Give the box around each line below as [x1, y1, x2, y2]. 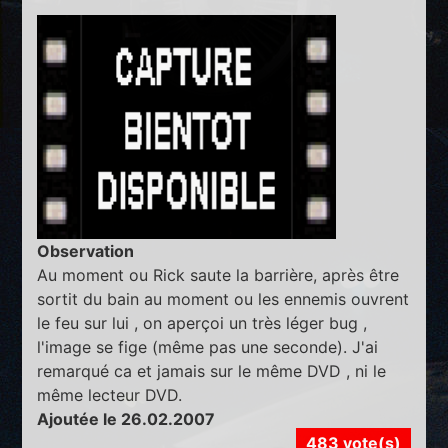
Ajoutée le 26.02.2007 [37, 408, 216, 429]
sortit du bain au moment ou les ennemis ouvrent [37, 288, 410, 309]
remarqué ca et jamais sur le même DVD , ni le [37, 360, 387, 381]
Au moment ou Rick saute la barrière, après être [37, 264, 400, 285]
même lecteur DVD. [37, 384, 183, 405]
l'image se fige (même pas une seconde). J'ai [37, 336, 379, 357]
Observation [37, 240, 135, 261]
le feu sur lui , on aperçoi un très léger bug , [37, 312, 368, 333]
